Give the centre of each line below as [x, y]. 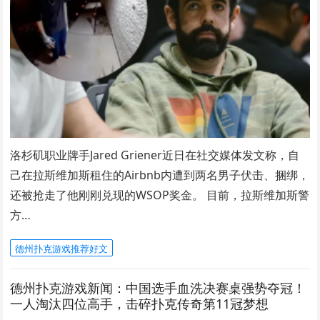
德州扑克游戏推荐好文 [62, 249]
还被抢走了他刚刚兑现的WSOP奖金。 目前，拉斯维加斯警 [160, 195]
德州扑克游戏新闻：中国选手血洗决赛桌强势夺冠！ [158, 288]
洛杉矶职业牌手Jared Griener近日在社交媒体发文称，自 [155, 155]
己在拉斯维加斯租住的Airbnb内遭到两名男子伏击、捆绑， [160, 175]
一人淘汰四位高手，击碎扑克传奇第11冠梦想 [140, 304]
